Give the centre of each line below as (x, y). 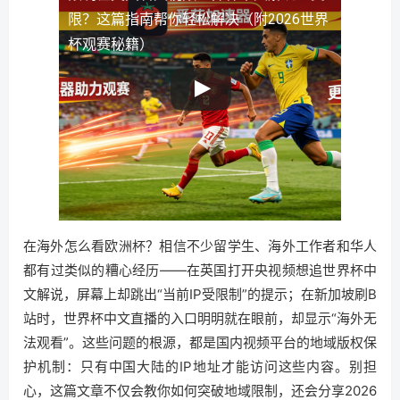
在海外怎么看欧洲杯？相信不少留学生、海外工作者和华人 (200, 246)
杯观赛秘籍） (111, 44)
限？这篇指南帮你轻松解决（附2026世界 (198, 19)
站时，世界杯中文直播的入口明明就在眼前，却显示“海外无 (200, 318)
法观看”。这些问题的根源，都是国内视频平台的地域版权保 (200, 342)
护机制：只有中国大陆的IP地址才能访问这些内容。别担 (200, 367)
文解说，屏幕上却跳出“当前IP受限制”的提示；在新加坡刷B (200, 294)
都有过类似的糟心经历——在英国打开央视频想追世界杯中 (200, 270)
